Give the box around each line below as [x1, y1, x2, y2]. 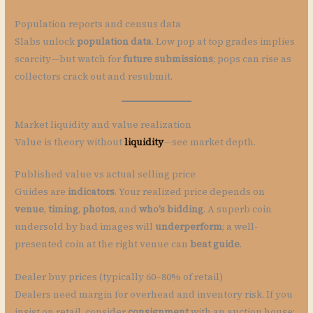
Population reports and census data [15, 17, 182, 31]
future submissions [123, 52, 214, 66]
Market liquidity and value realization [15, 117, 192, 131]
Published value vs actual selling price [15, 168, 196, 182]
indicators [68, 185, 115, 199]
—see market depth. [163, 135, 256, 149]
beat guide [190, 238, 240, 252]
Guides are [15, 185, 68, 199]
